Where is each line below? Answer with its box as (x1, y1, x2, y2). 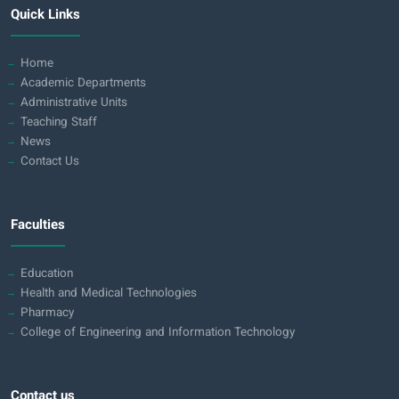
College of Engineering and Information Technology (20, 322, 295, 342)
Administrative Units (20, 93, 127, 112)
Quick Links (11, 4, 80, 26)
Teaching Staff (20, 112, 97, 132)
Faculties (11, 215, 65, 236)
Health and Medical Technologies (20, 283, 197, 303)
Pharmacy (20, 303, 74, 322)
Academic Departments (20, 73, 146, 93)
